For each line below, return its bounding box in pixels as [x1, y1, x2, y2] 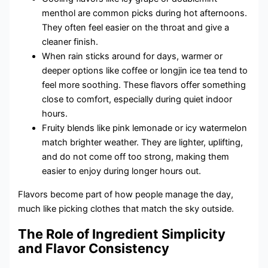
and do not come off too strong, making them [42, 151, 230, 163]
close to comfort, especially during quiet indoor [42, 94, 233, 105]
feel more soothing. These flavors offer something [42, 80, 246, 91]
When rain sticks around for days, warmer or [42, 51, 223, 62]
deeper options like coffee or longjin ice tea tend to [42, 65, 248, 77]
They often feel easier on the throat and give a [42, 22, 230, 33]
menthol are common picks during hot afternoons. [42, 8, 248, 19]
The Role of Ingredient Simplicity [18, 226, 226, 242]
